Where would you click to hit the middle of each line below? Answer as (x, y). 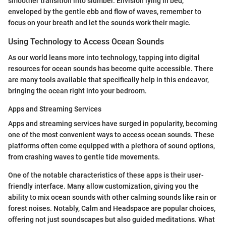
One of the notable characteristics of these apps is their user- (106, 175)
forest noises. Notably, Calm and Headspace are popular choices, (112, 208)
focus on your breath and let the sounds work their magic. (99, 22)
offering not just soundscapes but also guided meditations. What (111, 219)
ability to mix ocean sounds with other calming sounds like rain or (112, 197)
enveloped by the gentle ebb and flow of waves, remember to (105, 11)
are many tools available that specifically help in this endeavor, (108, 80)
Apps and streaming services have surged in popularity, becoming (113, 124)
